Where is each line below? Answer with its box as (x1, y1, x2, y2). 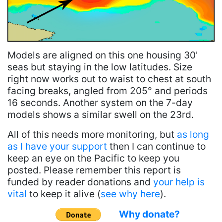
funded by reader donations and (7, 176, 153, 188)
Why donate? (119, 208, 180, 221)
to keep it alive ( (27, 188, 101, 200)
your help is (153, 176, 205, 188)
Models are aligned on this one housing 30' (7, 49, 198, 61)
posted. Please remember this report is (7, 164, 181, 176)
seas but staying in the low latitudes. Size (7, 61, 192, 73)
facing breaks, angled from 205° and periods (7, 85, 208, 97)
